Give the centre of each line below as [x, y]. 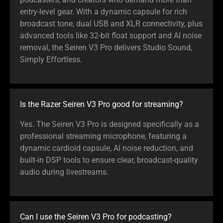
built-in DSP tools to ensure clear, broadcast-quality [109, 160]
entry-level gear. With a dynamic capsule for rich [104, 11]
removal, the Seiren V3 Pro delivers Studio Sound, [106, 47]
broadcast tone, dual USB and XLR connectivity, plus [111, 23]
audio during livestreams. [64, 172]
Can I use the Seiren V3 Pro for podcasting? [96, 217]
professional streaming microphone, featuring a [103, 136]
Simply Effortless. [51, 59]
